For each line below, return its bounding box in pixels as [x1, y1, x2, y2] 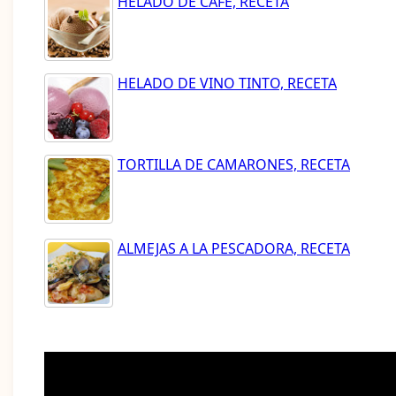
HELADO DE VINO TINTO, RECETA [118, 73, 337, 94]
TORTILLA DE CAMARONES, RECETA [118, 155, 350, 175]
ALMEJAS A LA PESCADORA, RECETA [118, 239, 350, 259]
